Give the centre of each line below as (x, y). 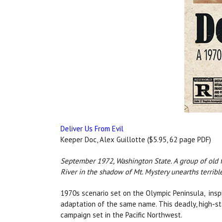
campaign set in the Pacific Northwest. (122, 215)
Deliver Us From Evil (92, 129)
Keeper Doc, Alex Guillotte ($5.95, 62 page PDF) (136, 140)
